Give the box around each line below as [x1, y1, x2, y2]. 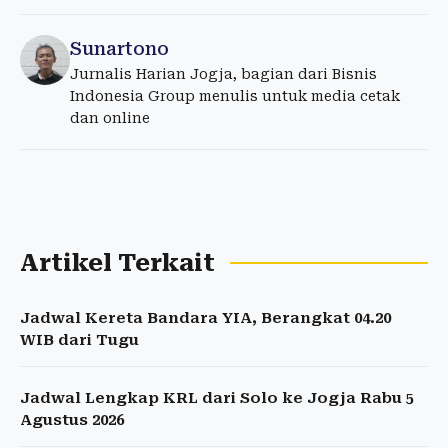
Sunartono [70, 38, 169, 60]
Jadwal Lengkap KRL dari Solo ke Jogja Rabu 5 [20, 389, 414, 408]
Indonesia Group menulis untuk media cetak [70, 88, 400, 105]
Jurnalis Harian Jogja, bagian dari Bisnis [70, 66, 377, 83]
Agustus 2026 [20, 411, 124, 430]
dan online [70, 110, 150, 127]
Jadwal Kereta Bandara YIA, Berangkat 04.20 [20, 309, 391, 328]
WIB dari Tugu [20, 331, 139, 350]
